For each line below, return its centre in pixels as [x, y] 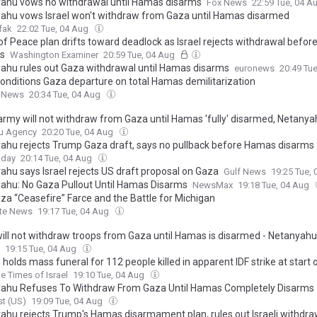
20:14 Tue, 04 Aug [57, 158]
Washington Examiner [54, 55]
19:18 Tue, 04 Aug [275, 185]
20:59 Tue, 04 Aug [140, 55]
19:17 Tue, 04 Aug [74, 211]
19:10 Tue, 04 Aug [110, 275]
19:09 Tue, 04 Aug [68, 301]
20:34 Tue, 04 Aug [66, 94]
